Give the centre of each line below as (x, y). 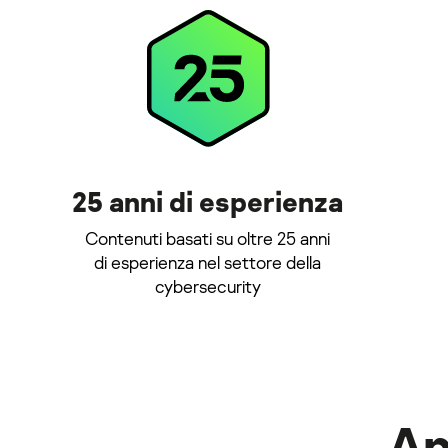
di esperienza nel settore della (207, 262)
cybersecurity (207, 286)
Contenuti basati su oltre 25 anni (207, 238)
